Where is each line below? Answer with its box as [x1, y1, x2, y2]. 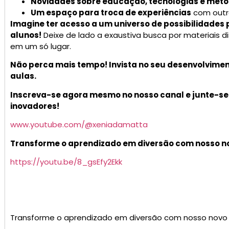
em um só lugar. [10, 40, 71, 52]
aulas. [10, 71, 36, 82]
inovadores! [10, 100, 59, 111]
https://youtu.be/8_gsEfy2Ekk [10, 156, 122, 167]
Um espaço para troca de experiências [31, 7, 191, 18]
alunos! [10, 29, 41, 40]
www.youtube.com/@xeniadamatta [10, 119, 148, 130]
